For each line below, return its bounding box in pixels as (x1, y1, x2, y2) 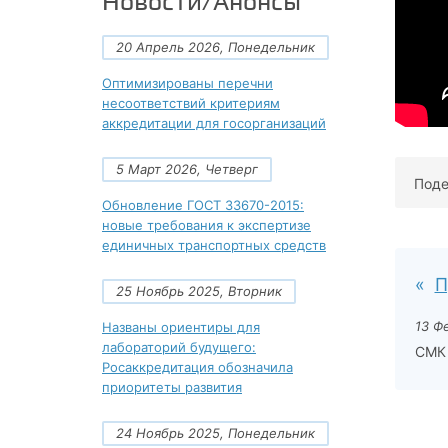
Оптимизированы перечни (102, 74, 273, 91)
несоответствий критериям (102, 94, 280, 111)
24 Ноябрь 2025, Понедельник (116, 424, 315, 441)
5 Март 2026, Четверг (116, 160, 258, 177)
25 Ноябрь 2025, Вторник (116, 282, 282, 299)
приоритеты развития (102, 378, 242, 395)
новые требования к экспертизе (102, 216, 311, 233)
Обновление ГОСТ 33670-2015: (102, 196, 304, 213)
